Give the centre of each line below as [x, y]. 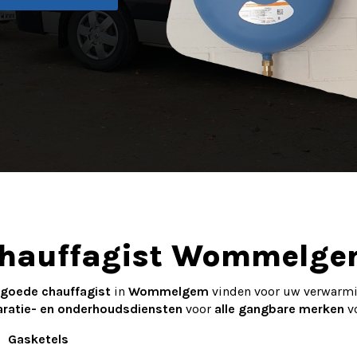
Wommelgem [169, 291]
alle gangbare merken [279, 308]
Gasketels [38, 339]
